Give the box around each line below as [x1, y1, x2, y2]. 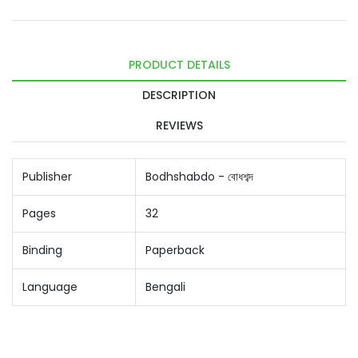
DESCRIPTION [142, 87, 216, 103]
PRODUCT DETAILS [128, 57, 230, 73]
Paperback [145, 242, 205, 258]
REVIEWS [155, 117, 203, 133]
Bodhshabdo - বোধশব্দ [145, 169, 253, 185]
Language [22, 279, 78, 295]
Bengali [145, 279, 185, 295]
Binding [22, 242, 62, 258]
